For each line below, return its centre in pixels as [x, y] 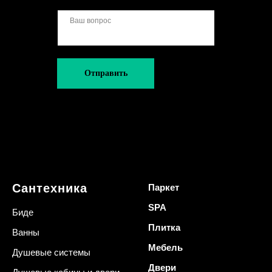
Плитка [164, 227]
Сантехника [50, 188]
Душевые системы [51, 252]
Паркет [164, 187]
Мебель [165, 247]
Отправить [106, 73]
